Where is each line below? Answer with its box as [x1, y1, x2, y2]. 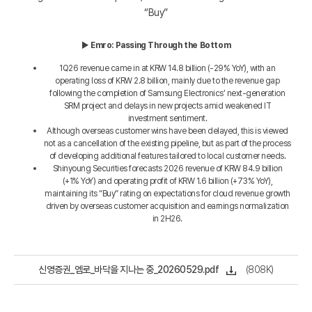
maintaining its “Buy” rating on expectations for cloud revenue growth [45, 188, 290, 198]
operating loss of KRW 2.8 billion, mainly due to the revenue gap [55, 75, 280, 86]
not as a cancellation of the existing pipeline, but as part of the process [43, 138, 291, 148]
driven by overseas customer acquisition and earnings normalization [45, 201, 289, 211]
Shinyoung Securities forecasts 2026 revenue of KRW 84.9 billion [52, 163, 282, 173]
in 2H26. [152, 213, 182, 224]
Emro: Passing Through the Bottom [91, 40, 231, 50]
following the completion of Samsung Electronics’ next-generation [49, 88, 286, 98]
